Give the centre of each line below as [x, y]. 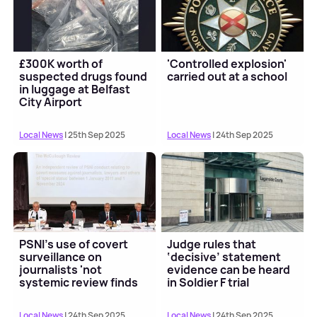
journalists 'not [61, 270]
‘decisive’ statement [224, 257]
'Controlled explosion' [227, 63]
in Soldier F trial [208, 283]
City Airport [51, 102]
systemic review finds [79, 283]
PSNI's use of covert [74, 244]
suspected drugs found [83, 76]
